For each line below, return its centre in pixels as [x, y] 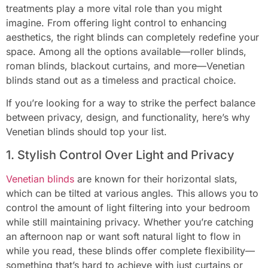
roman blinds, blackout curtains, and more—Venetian [125, 66]
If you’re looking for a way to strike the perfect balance [131, 103]
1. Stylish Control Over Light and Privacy [120, 155]
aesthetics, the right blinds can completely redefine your [133, 37]
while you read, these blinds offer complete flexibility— [130, 250]
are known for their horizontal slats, [156, 179]
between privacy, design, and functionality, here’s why [128, 118]
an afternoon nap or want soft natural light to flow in [123, 236]
